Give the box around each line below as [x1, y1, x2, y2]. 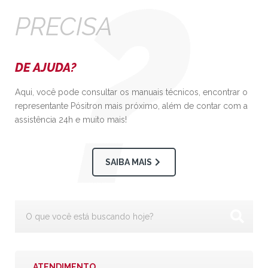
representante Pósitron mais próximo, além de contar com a [15, 101, 248, 111]
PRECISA [15, 12, 112, 42]
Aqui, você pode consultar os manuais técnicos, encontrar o [15, 87, 248, 98]
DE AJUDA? [15, 60, 77, 75]
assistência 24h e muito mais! [15, 115, 127, 125]
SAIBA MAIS [105, 157, 153, 167]
